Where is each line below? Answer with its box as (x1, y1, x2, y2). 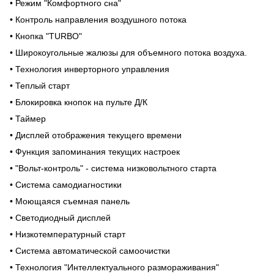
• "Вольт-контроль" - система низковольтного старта (10, 163, 217, 173)
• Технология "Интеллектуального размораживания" (10, 262, 219, 272)
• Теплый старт (10, 80, 70, 91)
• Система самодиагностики (10, 179, 122, 190)
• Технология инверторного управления (10, 64, 169, 74)
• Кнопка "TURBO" (10, 31, 82, 41)
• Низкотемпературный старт (10, 229, 125, 239)
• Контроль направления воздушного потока (10, 14, 187, 24)
